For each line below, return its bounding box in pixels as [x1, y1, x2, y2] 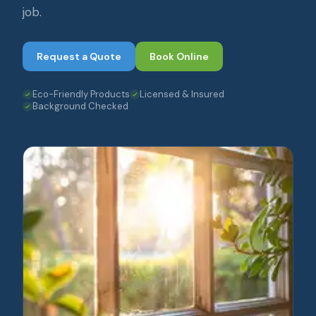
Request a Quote [37, 50, 121, 63]
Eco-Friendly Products [32, 88, 130, 100]
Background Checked [32, 100, 128, 112]
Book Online [150, 50, 209, 63]
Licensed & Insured [140, 88, 224, 100]
